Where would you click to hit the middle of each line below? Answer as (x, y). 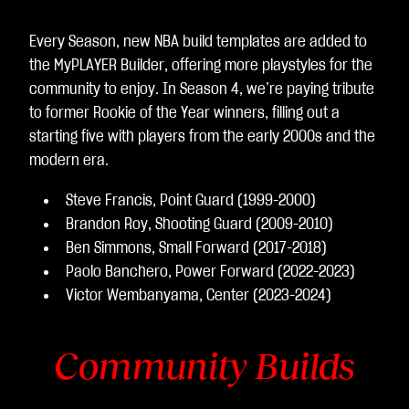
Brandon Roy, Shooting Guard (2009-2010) (199, 225)
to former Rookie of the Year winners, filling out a (184, 113)
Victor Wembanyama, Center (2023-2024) (199, 296)
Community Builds (204, 366)
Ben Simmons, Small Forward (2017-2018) (196, 248)
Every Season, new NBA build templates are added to (198, 42)
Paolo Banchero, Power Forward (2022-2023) (210, 272)
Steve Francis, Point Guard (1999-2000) (191, 201)
